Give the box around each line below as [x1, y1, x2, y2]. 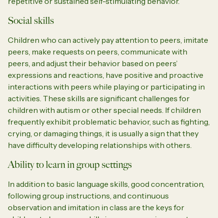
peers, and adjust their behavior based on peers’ [8, 58, 178, 68]
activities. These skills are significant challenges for [8, 93, 190, 103]
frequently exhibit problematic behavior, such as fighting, [8, 116, 210, 127]
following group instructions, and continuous [8, 190, 169, 200]
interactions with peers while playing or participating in [8, 81, 205, 91]
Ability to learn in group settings [8, 158, 132, 170]
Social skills [8, 14, 54, 26]
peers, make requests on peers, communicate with [8, 46, 187, 56]
